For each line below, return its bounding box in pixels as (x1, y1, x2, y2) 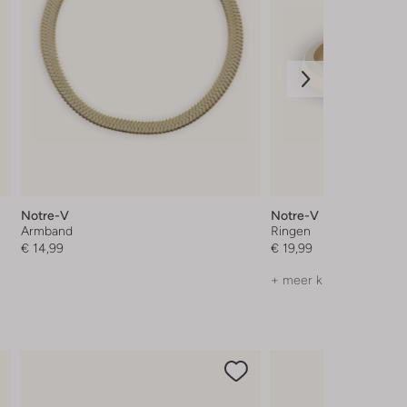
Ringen (271, 223, 312, 239)
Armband (20, 223, 73, 239)
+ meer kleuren (271, 273, 360, 288)
